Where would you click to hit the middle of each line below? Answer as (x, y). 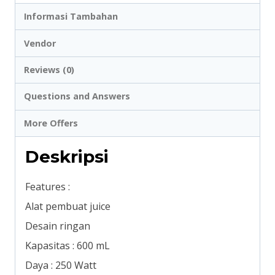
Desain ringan (58, 226)
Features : (48, 186)
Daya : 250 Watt (61, 265)
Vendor (40, 43)
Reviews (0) (49, 70)
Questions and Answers (77, 96)
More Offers (51, 123)
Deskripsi (67, 156)
